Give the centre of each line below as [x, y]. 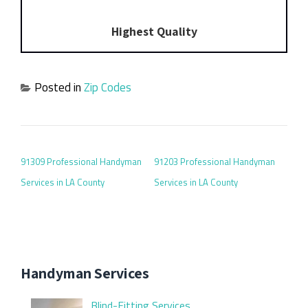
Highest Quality [154, 31]
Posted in [59, 88]
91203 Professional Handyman [214, 162]
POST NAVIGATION [76, 144]
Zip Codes [108, 88]
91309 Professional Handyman [81, 162]
